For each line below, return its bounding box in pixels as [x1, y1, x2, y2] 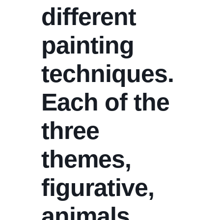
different [41, 3, 136, 30]
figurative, [41, 174, 154, 201]
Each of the [41, 88, 169, 116]
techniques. [41, 60, 180, 87]
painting [41, 31, 134, 59]
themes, [41, 145, 131, 173]
